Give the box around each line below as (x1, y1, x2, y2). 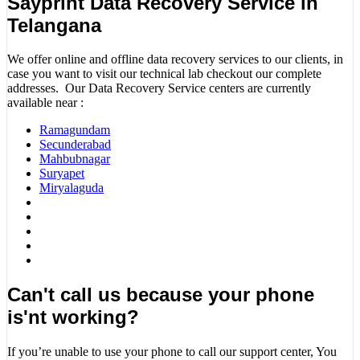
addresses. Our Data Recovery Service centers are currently (7, 81, 311, 96)
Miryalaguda (39, 181, 104, 195)
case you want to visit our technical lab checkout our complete (7, 67, 321, 81)
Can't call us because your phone (7, 284, 314, 306)
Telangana (7, 14, 101, 36)
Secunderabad (39, 137, 111, 152)
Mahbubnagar (39, 152, 110, 166)
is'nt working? (7, 306, 139, 329)
